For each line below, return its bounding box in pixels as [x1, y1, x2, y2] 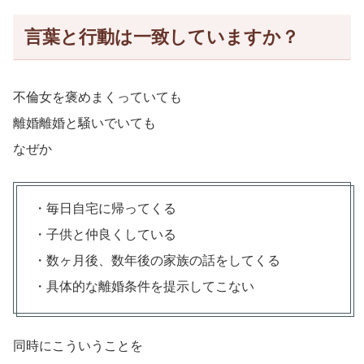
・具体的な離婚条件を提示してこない [33, 279, 254, 293]
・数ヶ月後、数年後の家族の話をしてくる [33, 253, 280, 267]
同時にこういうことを [13, 338, 143, 353]
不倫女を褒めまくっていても [13, 89, 182, 104]
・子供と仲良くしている [33, 227, 176, 241]
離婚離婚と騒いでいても [13, 115, 156, 130]
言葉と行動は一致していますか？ [24, 27, 299, 48]
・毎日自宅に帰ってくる [33, 201, 176, 215]
